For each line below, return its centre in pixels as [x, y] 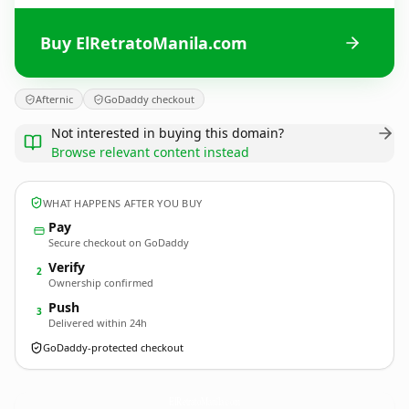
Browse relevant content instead [150, 152]
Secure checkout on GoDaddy [119, 242]
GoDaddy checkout [149, 99]
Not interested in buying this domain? [168, 133]
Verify [67, 267]
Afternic [54, 99]
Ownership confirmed [101, 283]
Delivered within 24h [98, 323]
